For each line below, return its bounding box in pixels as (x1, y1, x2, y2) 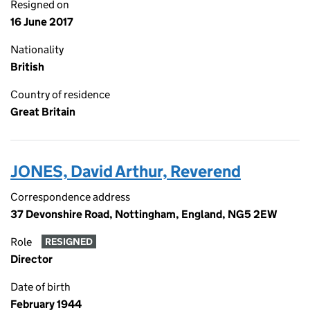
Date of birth (10, 280, 71, 293)
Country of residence (10, 88, 110, 101)
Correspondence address (10, 190, 130, 203)
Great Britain (10, 105, 75, 118)
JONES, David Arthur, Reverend (10, 161, 241, 181)
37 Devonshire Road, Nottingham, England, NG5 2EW (10, 208, 277, 221)
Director (10, 253, 53, 266)
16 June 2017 (10, 15, 73, 28)
